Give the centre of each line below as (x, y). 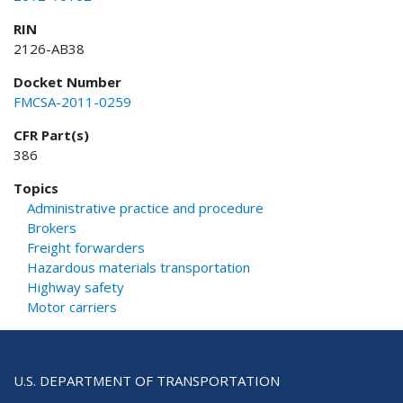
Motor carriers (72, 306)
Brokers (52, 227)
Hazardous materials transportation (139, 267)
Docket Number (67, 81)
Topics (36, 188)
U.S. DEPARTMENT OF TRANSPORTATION (147, 380)
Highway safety (76, 287)
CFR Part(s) (51, 134)
